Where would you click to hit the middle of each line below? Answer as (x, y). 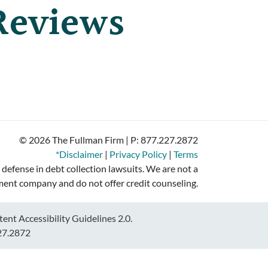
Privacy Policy (138, 154)
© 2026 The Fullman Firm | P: (80, 140)
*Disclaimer (79, 154)
